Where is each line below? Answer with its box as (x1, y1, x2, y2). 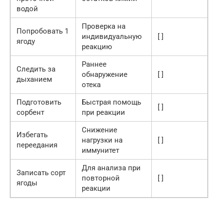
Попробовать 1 (17, 26, 69, 36)
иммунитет (82, 145, 119, 155)
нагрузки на (82, 135, 123, 145)
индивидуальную (82, 32, 142, 41)
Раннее (82, 59, 107, 69)
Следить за (17, 64, 55, 73)
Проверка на (82, 21, 126, 31)
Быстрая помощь (82, 97, 141, 107)
